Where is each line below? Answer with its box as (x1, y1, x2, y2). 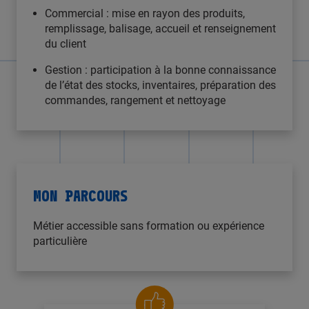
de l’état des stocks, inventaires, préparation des (45, 79, 276, 92)
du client (45, 37, 86, 51)
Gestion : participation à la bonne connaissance (45, 63, 276, 77)
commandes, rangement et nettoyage (45, 94, 226, 108)
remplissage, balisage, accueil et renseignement (45, 22, 276, 36)
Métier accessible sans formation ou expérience (33, 219, 264, 233)
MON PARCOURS (33, 182, 128, 206)
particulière (33, 235, 87, 248)
